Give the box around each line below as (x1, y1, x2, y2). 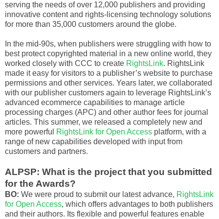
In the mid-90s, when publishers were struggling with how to (5, 39, 211, 48)
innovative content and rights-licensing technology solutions (5, 10, 211, 19)
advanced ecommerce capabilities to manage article (5, 98, 185, 107)
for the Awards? (5, 178, 76, 189)
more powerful (5, 127, 56, 136)
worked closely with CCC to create (5, 59, 126, 67)
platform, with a (152, 127, 206, 136)
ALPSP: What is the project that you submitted (5, 166, 212, 177)
